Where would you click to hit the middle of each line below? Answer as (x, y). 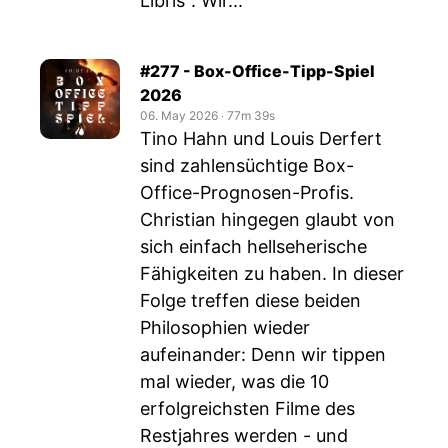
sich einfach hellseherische (253, 246)
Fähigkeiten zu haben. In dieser (272, 273)
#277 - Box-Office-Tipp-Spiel (257, 71)
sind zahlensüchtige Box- (247, 165)
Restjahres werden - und (244, 435)
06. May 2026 (179, 115)
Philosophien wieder (225, 327)
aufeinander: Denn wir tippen (263, 354)
